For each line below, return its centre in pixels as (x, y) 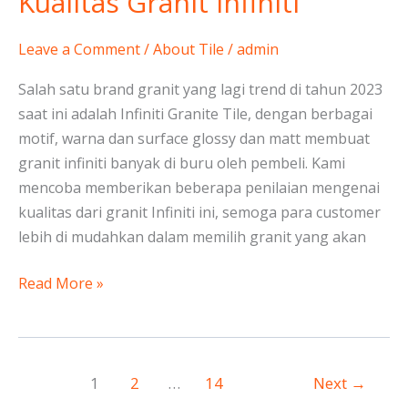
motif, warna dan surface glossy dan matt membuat (194, 139)
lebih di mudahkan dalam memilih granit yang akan (192, 237)
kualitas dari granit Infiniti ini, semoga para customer (199, 213)
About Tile (189, 50)
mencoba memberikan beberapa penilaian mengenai (199, 188)
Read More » (61, 284)
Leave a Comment (79, 50)
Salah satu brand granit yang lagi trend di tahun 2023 (200, 90)
